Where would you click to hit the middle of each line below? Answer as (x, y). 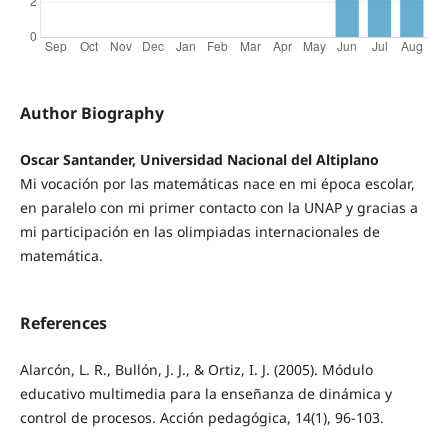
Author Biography (91, 113)
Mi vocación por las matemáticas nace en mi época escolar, (217, 184)
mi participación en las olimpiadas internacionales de (199, 232)
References (63, 323)
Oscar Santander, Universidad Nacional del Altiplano (199, 160)
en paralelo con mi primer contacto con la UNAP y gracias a (218, 208)
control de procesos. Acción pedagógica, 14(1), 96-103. (201, 418)
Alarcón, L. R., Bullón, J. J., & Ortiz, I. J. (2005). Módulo (196, 370)
